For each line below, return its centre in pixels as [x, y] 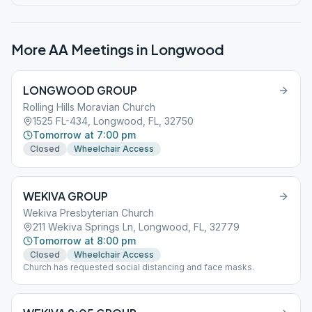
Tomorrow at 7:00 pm [84, 135]
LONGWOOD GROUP [80, 90]
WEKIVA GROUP [65, 196]
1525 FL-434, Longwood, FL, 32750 [113, 121]
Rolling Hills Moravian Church [89, 107]
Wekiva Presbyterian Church [88, 213]
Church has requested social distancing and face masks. [139, 267]
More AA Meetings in [81, 49]
